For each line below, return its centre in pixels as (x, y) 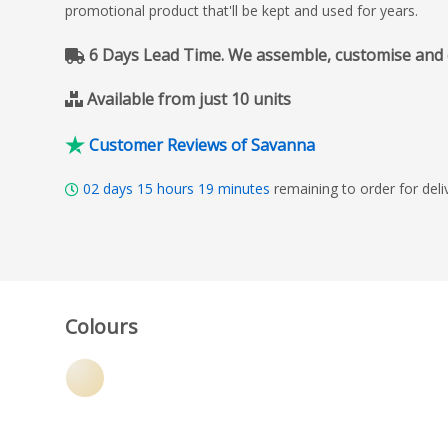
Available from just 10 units (189, 99)
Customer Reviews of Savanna (202, 144)
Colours (101, 326)
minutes (244, 188)
